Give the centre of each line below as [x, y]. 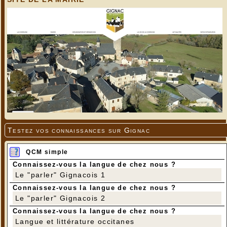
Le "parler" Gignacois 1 [61, 175]
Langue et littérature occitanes [75, 222]
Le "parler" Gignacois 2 [61, 198]
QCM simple [47, 152]
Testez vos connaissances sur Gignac [79, 130]
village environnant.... [113, 7]
